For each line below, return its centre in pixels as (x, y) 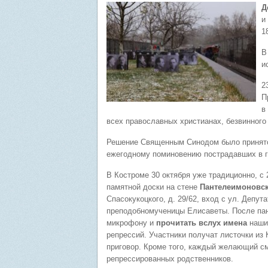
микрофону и (131, 223)
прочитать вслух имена (202, 223)
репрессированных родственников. (170, 259)
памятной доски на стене (152, 187)
